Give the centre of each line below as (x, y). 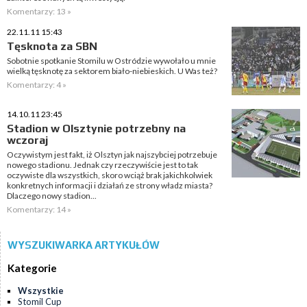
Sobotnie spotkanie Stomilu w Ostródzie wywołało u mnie (111, 61)
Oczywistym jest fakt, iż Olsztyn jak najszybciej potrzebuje (112, 155)
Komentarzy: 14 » (39, 209)
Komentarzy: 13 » (39, 11)
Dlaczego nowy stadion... (52, 196)
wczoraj (27, 140)
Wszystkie (41, 291)
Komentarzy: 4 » (37, 85)
